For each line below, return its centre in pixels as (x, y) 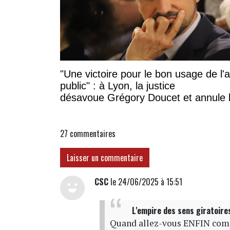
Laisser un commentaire (105, 157)
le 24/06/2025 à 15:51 (146, 181)
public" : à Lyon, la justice (118, 85)
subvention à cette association (129, 109)
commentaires (93, 133)
